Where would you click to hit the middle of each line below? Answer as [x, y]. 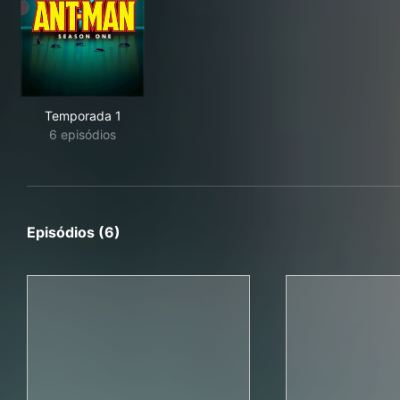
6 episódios [83, 134]
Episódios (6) [74, 232]
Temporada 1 [83, 116]
